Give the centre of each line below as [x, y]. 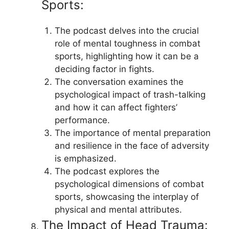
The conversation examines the [119, 82]
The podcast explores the [107, 171]
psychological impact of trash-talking [130, 95]
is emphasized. [85, 158]
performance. [82, 120]
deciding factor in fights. [104, 69]
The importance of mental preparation [132, 133]
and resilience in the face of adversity [132, 146]
